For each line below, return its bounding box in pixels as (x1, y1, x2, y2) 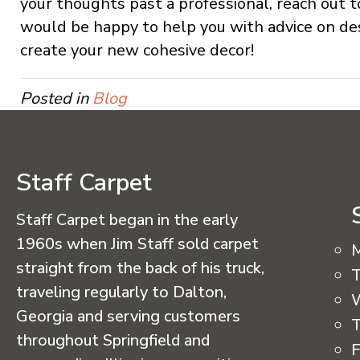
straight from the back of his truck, (16, 257, 264, 279)
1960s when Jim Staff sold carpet (16, 233, 259, 255)
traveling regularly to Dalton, (16, 281, 227, 303)
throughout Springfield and (16, 329, 210, 351)
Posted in (20, 88, 92, 109)
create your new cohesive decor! (20, 39, 254, 61)
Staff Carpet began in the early (16, 209, 238, 231)
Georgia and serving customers (16, 305, 240, 327)
